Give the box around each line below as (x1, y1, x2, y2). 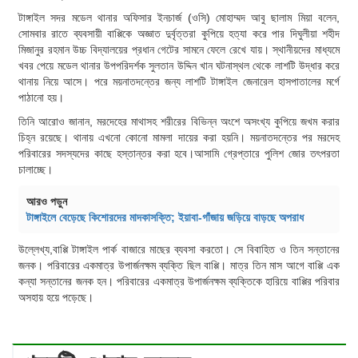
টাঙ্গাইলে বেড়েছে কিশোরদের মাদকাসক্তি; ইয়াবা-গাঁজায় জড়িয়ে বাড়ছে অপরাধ (26, 211, 307, 225)
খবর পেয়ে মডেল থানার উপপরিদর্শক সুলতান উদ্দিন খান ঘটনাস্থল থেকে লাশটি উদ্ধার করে (18, 59, 340, 73)
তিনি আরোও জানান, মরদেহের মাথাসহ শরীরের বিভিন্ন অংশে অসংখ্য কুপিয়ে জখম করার (18, 115, 340, 129)
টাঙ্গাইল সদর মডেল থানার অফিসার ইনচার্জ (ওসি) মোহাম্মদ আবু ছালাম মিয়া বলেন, (18, 11, 340, 25)
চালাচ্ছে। (18, 163, 53, 177)
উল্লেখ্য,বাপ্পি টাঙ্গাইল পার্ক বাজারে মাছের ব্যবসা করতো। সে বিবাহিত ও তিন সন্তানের (18, 243, 340, 257)
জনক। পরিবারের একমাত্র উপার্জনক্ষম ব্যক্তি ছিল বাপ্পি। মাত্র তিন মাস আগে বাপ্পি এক (18, 259, 340, 272)
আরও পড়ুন (26, 195, 67, 209)
